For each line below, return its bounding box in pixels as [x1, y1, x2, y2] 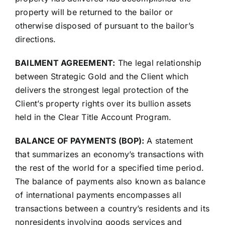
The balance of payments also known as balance [15, 176, 205, 187]
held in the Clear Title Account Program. [15, 112, 172, 123]
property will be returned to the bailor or [15, 7, 173, 18]
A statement [144, 136, 193, 146]
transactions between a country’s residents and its [15, 203, 209, 214]
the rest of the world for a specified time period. [15, 163, 204, 173]
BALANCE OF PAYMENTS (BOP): [15, 136, 145, 146]
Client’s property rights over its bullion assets [15, 98, 191, 109]
